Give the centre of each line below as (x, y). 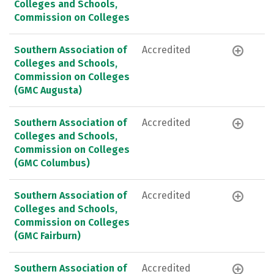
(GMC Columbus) (52, 163)
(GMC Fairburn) (47, 235)
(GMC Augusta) (48, 90)
